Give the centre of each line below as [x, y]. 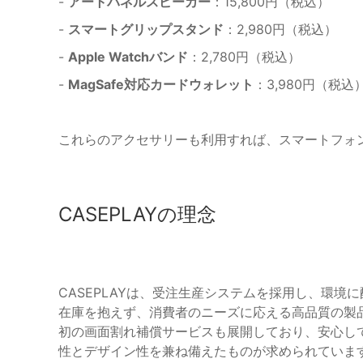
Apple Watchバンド [128, 56]
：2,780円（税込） [244, 56]
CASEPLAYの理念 [137, 214]
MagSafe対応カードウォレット [161, 84]
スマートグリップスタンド [146, 29]
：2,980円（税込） [280, 29]
